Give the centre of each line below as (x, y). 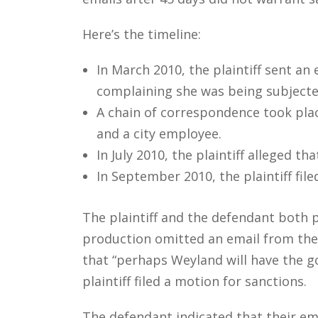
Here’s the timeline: (141, 34)
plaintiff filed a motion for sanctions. (194, 281)
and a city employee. (159, 133)
